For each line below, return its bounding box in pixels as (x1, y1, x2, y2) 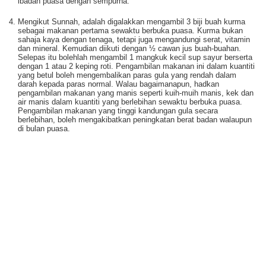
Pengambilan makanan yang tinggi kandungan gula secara (18, 106, 218, 115)
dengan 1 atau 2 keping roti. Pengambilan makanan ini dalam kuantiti (18, 62, 255, 71)
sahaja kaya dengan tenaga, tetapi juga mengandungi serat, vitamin (18, 35, 250, 44)
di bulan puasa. (18, 124, 70, 133)
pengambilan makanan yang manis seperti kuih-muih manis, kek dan (18, 88, 254, 97)
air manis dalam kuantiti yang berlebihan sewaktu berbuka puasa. (18, 97, 242, 106)
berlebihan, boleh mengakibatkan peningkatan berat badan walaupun (18, 115, 252, 124)
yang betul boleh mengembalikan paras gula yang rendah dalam (18, 71, 236, 80)
